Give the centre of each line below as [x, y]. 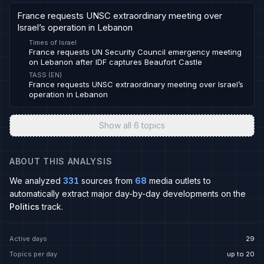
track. [51, 207]
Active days [28, 239]
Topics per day [33, 254]
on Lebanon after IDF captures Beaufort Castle [115, 62]
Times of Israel [53, 42]
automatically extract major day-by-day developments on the [128, 194]
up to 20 [241, 254]
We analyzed [35, 181]
